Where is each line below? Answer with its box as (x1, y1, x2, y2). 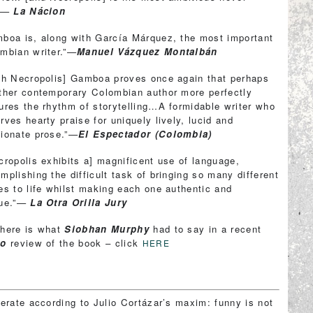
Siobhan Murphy (64, 222, 150, 235)
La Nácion (13, 4, 66, 17)
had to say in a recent (149, 222, 262, 235)
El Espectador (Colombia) (78, 127, 212, 140)
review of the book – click (6, 236, 143, 249)
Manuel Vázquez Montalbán (77, 45, 218, 58)
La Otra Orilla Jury (30, 196, 128, 209)
